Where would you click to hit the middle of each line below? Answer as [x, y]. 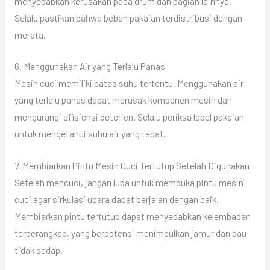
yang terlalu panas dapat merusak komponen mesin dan [123, 100]
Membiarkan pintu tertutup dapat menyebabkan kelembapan [132, 216]
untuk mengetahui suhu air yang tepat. [90, 134]
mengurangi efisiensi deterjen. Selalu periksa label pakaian [129, 117]
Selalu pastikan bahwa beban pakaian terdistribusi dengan [128, 17]
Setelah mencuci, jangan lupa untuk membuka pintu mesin [129, 183]
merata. [30, 34]
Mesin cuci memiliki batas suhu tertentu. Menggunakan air [129, 83]
